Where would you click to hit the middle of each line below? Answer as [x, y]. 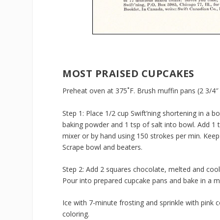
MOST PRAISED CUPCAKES [128, 74]
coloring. [76, 214]
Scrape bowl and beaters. [103, 147]
